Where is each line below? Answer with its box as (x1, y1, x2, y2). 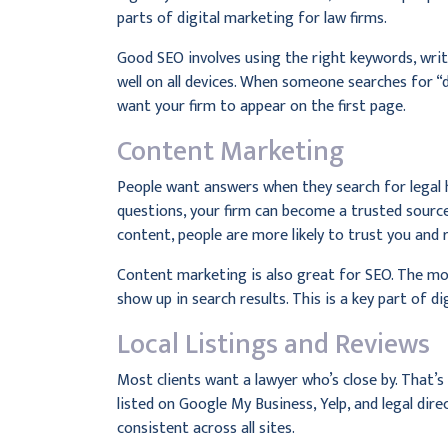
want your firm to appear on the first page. (117, 93, 406, 120)
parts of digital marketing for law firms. (117, 5, 387, 32)
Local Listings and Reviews (117, 321, 430, 368)
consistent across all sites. (117, 415, 295, 442)
